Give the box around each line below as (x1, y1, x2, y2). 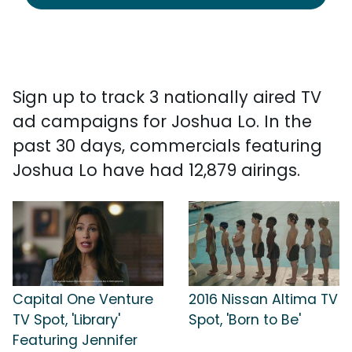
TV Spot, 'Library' (13, 310, 120, 329)
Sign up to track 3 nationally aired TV (13, 86, 321, 108)
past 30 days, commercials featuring (13, 134, 322, 157)
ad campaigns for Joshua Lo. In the (13, 110, 312, 133)
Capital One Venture (13, 289, 153, 309)
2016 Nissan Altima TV (189, 289, 338, 309)
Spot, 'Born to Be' (189, 310, 301, 329)
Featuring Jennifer (13, 330, 137, 350)
